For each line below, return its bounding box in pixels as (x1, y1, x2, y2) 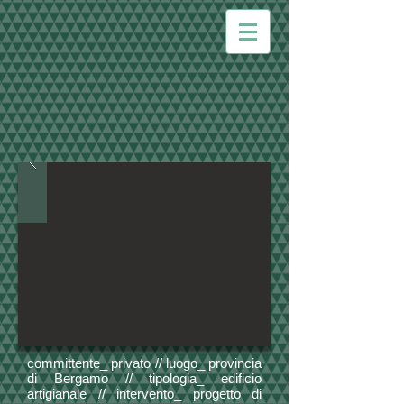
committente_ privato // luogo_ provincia (27, 355, 262, 371)
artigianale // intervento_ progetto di (27, 386, 262, 401)
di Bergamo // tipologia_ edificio (27, 371, 262, 386)
